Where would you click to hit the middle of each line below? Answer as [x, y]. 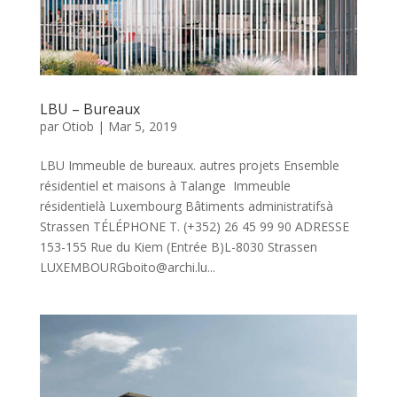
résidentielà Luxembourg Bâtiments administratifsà [186, 206]
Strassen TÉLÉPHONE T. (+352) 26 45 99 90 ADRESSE [194, 226]
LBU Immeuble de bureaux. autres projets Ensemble [189, 165]
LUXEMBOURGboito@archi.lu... [127, 267]
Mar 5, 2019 [142, 126]
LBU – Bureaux [90, 109]
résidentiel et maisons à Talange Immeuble [165, 185]
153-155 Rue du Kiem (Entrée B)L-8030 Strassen [178, 246]
